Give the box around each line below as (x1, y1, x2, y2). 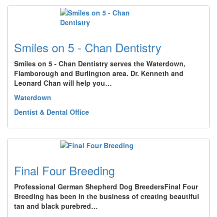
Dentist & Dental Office (14, 107, 89, 117)
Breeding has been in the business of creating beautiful (14, 191, 199, 201)
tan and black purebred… (14, 201, 98, 211)
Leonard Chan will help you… (14, 78, 112, 88)
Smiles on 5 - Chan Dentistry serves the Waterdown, (14, 59, 186, 68)
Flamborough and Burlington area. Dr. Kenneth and (14, 68, 184, 78)
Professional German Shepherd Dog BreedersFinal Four (14, 182, 198, 191)
